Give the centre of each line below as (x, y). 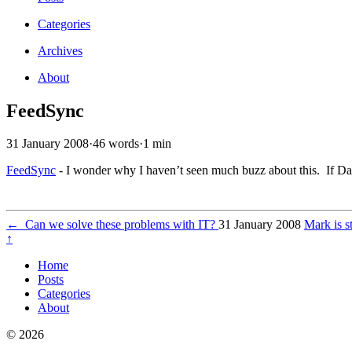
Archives (60, 50)
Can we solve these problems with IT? (119, 225)
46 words (116, 144)
